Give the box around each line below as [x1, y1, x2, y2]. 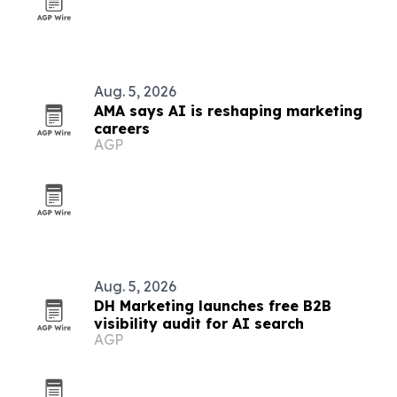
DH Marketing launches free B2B [94, 297, 331, 315]
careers [94, 120, 150, 137]
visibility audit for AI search [94, 315, 304, 332]
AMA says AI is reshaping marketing [94, 102, 362, 120]
